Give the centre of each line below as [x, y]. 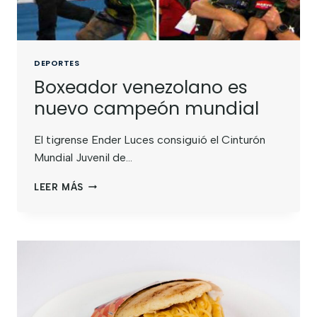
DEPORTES [57, 63]
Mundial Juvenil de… [83, 157]
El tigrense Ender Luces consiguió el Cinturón [150, 139]
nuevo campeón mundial [146, 108]
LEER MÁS [59, 187]
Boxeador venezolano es [141, 87]
